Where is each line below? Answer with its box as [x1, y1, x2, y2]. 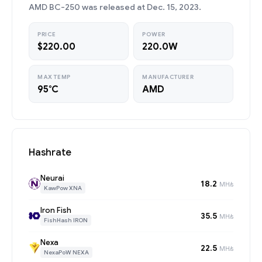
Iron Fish [40, 205, 71, 215]
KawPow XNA [44, 184, 82, 192]
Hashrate [29, 146, 71, 158]
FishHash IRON [44, 216, 88, 224]
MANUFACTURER [142, 73, 194, 81]
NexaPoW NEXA [44, 249, 89, 256]
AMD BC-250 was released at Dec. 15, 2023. [29, 2, 201, 12]
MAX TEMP [37, 73, 71, 81]
